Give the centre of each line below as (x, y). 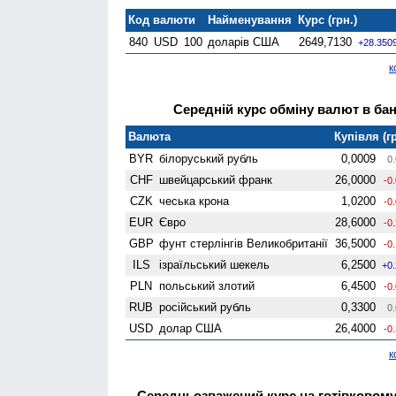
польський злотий (207, 286)
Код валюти (162, 19)
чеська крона (194, 201)
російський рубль (206, 307)
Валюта (150, 136)
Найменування (250, 19)
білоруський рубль (209, 158)
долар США (191, 328)
